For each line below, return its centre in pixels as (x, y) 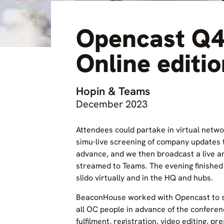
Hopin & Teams (113, 91)
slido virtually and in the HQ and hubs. (144, 178)
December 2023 (112, 104)
